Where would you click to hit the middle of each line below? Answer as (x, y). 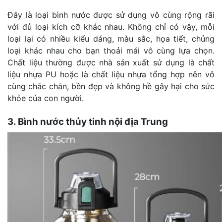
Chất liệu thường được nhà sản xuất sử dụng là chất (111, 62)
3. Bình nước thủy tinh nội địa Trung (88, 121)
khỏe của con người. (46, 98)
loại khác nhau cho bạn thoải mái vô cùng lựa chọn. (111, 50)
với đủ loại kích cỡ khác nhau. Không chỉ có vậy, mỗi (111, 27)
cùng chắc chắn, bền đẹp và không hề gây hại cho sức (111, 86)
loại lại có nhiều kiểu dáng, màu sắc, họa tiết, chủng (111, 38)
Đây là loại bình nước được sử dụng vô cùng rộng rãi (111, 15)
